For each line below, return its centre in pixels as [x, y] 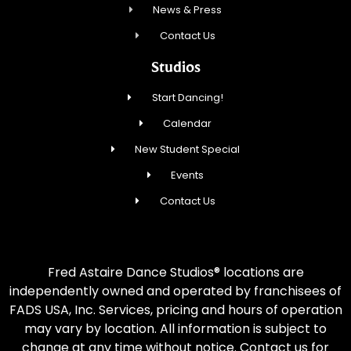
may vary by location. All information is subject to [175, 329]
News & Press [188, 10]
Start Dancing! [187, 98]
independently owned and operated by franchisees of [175, 291]
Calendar [188, 124]
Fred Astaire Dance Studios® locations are [175, 273]
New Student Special [188, 150]
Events [188, 175]
